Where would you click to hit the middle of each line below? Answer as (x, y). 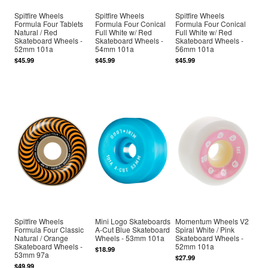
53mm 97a (32, 254)
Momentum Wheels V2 (212, 221)
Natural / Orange (42, 237)
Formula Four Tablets (49, 23)
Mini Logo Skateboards (133, 221)
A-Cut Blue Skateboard (132, 229)
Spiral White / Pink (205, 229)
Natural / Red (36, 32)
